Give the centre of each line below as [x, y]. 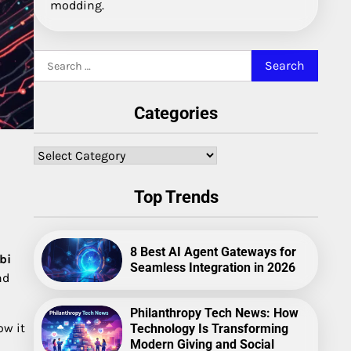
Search [53, 58]
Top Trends [176, 197]
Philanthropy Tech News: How [214, 313]
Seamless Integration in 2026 [212, 267]
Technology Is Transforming [209, 328]
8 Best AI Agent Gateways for [213, 251]
